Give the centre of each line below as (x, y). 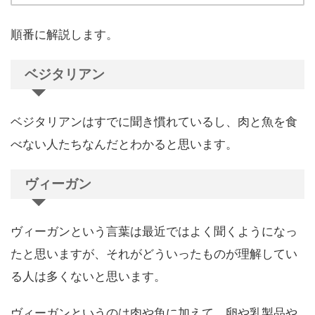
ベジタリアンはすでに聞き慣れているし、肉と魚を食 (154, 121)
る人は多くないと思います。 (88, 276)
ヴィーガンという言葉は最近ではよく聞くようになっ (154, 231)
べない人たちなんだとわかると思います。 (124, 144)
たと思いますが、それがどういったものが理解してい (154, 253)
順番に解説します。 (64, 34)
